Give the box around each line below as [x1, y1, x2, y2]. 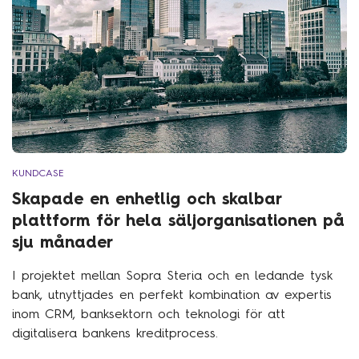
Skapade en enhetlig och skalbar [12, 188, 281, 208]
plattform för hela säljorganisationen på [12, 210, 345, 230]
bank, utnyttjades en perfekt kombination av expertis [12, 286, 332, 302]
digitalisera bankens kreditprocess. [12, 325, 218, 341]
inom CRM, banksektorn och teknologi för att [12, 305, 285, 321]
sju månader [12, 232, 113, 252]
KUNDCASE [12, 167, 64, 179]
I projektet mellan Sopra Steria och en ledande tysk [12, 267, 333, 283]
